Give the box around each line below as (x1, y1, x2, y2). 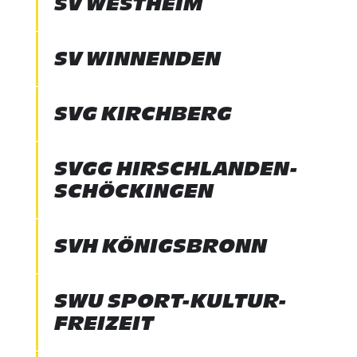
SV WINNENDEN (53, 47, 221, 70)
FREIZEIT (53, 312, 154, 335)
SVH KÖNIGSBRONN (53, 234, 267, 257)
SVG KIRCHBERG (53, 102, 232, 125)
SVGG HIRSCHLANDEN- (53, 157, 298, 180)
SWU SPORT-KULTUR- (53, 289, 287, 312)
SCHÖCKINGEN (53, 179, 214, 202)
